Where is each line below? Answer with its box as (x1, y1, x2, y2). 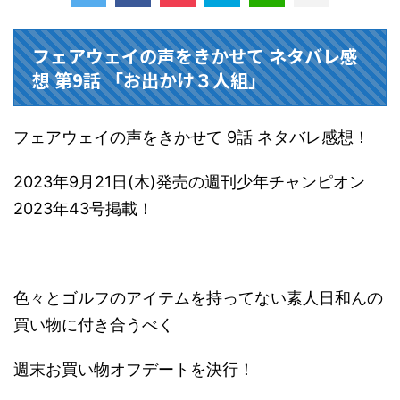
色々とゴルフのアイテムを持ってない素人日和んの (13, 288, 383, 308)
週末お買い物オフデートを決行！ (13, 360, 254, 379)
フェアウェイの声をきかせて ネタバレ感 (32, 43, 358, 70)
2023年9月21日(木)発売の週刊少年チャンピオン (13, 172, 365, 192)
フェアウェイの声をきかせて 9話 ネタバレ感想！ (13, 128, 370, 147)
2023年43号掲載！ (13, 199, 154, 219)
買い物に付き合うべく (13, 315, 174, 335)
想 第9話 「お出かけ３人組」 (32, 67, 266, 94)
